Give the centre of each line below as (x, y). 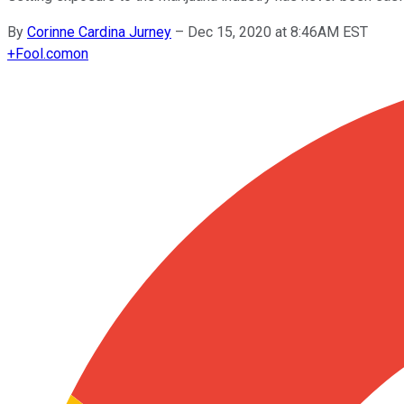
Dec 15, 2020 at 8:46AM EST (278, 32)
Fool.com (44, 53)
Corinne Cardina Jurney (99, 32)
